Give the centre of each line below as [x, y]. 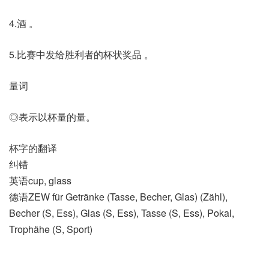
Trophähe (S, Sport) [51, 229]
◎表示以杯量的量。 [52, 116]
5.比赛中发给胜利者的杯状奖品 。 [81, 54]
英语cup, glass [40, 180]
